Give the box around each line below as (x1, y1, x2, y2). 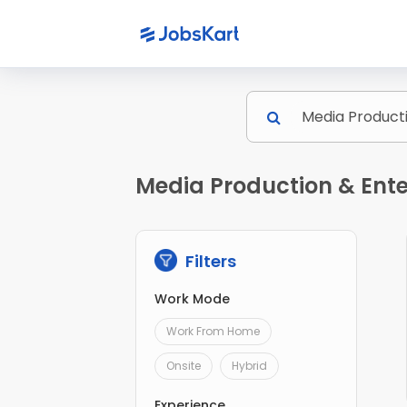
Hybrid (232, 358, 268, 374)
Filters (182, 250, 237, 273)
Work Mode (154, 290, 231, 309)
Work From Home (166, 323, 261, 340)
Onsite (166, 358, 202, 374)
